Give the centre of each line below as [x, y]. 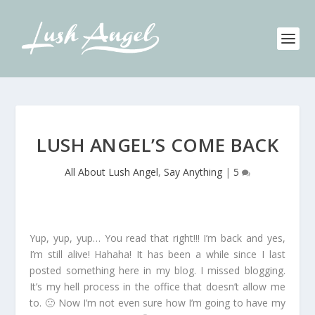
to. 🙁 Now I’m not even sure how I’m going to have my [157, 303]
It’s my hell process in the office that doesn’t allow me [157, 287]
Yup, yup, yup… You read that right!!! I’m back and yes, [157, 238]
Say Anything [193, 172]
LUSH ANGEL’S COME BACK [157, 145]
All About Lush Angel [111, 172]
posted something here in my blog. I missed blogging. [157, 270]
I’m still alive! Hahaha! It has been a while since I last [157, 254]
